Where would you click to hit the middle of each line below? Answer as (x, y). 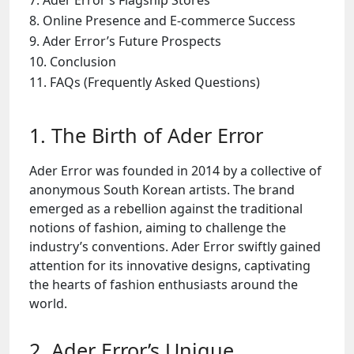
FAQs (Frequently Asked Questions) (155, 82)
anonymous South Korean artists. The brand (162, 190)
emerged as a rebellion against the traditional (166, 209)
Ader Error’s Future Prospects (132, 41)
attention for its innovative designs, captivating (170, 265)
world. (48, 303)
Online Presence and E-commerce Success (169, 21)
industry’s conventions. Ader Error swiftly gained (175, 247)
